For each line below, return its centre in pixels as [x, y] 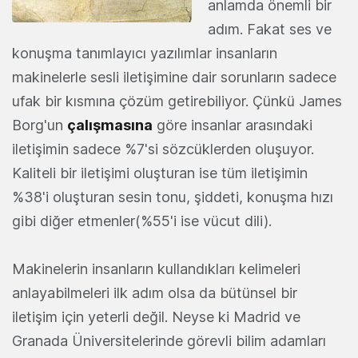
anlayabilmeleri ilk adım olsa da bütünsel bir [155, 292]
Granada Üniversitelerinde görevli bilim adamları [169, 340]
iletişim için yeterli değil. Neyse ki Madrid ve [156, 316]
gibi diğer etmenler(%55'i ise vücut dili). [142, 221]
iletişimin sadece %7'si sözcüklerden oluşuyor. [163, 149]
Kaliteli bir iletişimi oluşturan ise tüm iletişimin [160, 173]
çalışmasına [110, 125]
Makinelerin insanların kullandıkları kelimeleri [156, 268]
